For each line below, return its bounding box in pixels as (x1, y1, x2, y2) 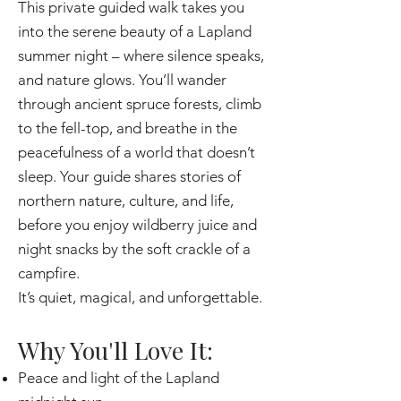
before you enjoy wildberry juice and (18, 216, 257, 234)
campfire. (18, 264, 80, 282)
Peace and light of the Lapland (18, 369, 219, 387)
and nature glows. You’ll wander (18, 71, 226, 89)
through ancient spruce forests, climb (18, 95, 261, 113)
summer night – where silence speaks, (18, 47, 264, 64)
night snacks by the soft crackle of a (18, 240, 251, 258)
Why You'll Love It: (18, 334, 213, 366)
